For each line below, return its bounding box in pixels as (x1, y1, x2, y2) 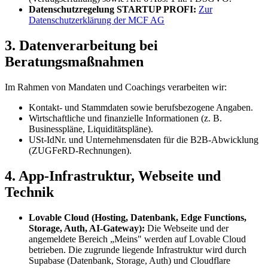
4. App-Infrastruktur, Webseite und (5, 167, 221, 184)
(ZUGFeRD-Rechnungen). (29, 145, 132, 156)
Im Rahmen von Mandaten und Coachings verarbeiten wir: (5, 81, 227, 92)
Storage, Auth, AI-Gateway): (29, 223, 145, 233)
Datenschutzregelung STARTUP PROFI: (29, 4, 196, 15)
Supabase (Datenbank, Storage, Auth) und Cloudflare (29, 255, 230, 266)
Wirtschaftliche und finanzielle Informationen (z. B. (29, 112, 222, 123)
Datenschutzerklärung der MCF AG (29, 15, 165, 26)
